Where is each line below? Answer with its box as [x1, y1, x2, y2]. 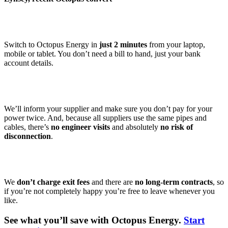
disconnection [4, 132, 51, 141]
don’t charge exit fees [17, 178, 90, 187]
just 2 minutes [99, 40, 147, 49]
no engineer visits [51, 123, 110, 132]
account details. [4, 59, 53, 68]
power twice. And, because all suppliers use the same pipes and [4, 113, 207, 123]
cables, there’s [4, 123, 51, 132]
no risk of [160, 123, 193, 132]
